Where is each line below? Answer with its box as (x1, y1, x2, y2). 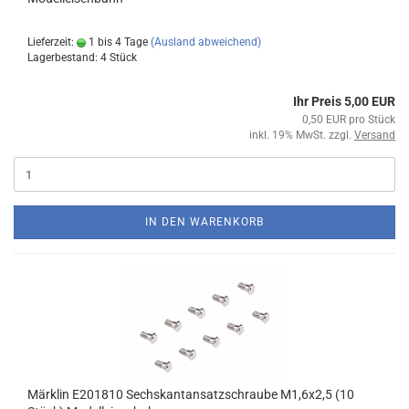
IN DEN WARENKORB (145, 215, 264, 228)
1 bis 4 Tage (86, 36, 148, 48)
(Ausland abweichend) (151, 36, 261, 48)
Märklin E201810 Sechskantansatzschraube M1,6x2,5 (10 (27, 387, 354, 402)
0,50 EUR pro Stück (302, 113, 395, 126)
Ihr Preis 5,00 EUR (293, 94, 395, 109)
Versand (354, 129, 395, 142)
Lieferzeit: (27, 36, 77, 48)
